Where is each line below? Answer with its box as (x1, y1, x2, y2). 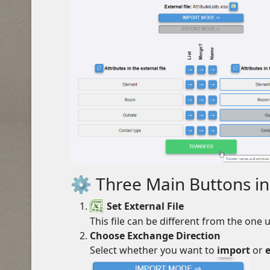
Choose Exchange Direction (90, 229, 221, 243)
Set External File (107, 199, 184, 213)
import (217, 243, 250, 257)
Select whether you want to (90, 243, 217, 257)
